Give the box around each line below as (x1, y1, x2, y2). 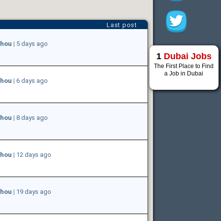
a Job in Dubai (164, 70, 204, 77)
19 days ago (16, 187, 51, 195)
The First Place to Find (154, 63, 214, 70)
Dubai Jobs (163, 51, 212, 61)
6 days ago (16, 76, 48, 84)
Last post (106, 21, 137, 29)
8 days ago (16, 113, 48, 121)
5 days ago (16, 39, 48, 47)
